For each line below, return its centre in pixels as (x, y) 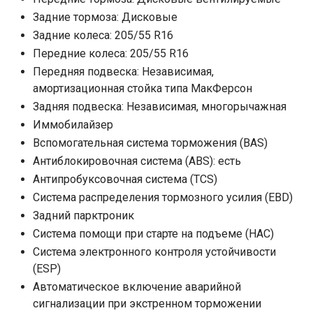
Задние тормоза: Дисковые (105, 17)
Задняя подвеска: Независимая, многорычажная (160, 106)
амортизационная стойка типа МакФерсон (143, 88)
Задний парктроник (83, 215)
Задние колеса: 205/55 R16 (103, 35)
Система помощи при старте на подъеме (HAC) (153, 233)
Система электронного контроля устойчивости (154, 252)
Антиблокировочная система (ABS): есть (137, 161)
